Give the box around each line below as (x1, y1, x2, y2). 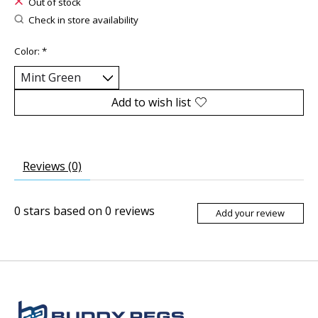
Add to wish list (111, 94, 191, 110)
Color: (14, 45, 42, 58)
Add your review (216, 206, 285, 219)
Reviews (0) (23, 158, 82, 174)
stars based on (21, 202, 105, 219)
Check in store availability (28, 13, 138, 27)
